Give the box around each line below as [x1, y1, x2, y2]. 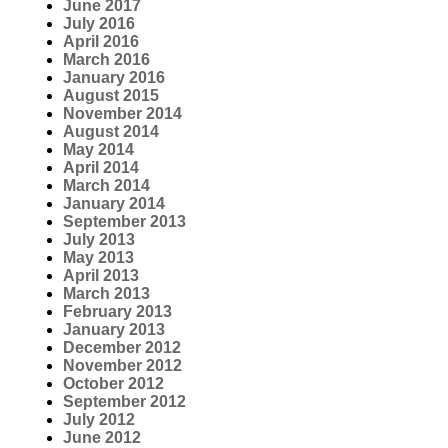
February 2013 [63, 302, 172, 320]
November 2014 [63, 104, 182, 122]
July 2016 [63, 14, 135, 32]
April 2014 [63, 158, 139, 176]
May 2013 [63, 248, 134, 266]
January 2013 [63, 320, 165, 338]
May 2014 [63, 140, 134, 158]
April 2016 [63, 32, 139, 50]
